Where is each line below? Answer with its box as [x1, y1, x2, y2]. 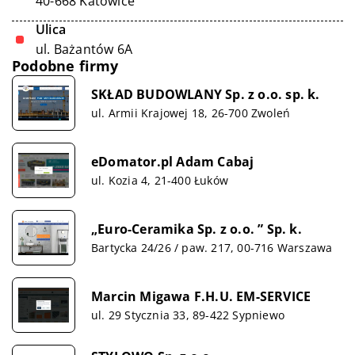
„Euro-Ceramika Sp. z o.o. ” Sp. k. [91, 219, 302, 238]
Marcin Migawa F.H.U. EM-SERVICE [91, 287, 311, 305]
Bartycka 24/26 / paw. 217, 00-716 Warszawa [91, 239, 333, 255]
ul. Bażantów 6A [36, 40, 132, 58]
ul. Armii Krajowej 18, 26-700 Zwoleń [91, 105, 291, 120]
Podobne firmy [12, 56, 119, 75]
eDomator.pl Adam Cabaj [91, 152, 254, 170]
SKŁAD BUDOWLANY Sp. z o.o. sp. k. [91, 85, 320, 103]
